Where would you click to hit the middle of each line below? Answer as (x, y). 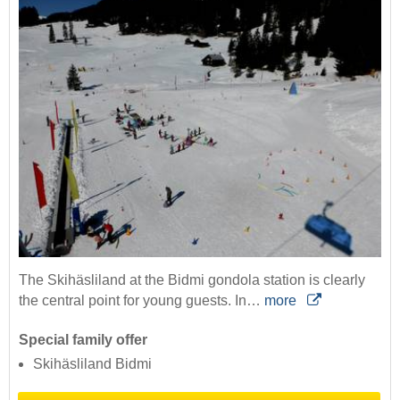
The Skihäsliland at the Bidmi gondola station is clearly (192, 280)
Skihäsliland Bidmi (92, 364)
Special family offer (83, 340)
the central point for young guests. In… (142, 301)
